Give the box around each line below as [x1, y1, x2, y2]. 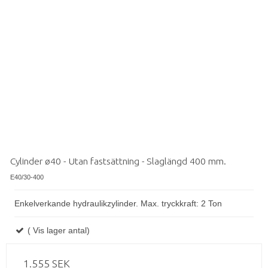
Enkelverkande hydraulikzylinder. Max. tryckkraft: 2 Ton [14, 199, 222, 209]
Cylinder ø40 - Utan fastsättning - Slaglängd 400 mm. [10, 156, 226, 167]
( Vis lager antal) [25, 226, 90, 236]
